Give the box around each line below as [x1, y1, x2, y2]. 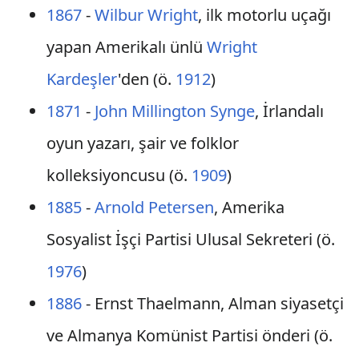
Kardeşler [46, 68, 118, 90]
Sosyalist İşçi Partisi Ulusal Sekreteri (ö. [46, 228, 335, 250]
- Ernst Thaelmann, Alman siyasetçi [81, 292, 344, 314]
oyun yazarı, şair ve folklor [46, 132, 239, 154]
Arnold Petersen [94, 196, 214, 218]
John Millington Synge [94, 100, 255, 122]
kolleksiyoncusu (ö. [46, 164, 192, 186]
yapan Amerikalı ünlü [46, 36, 207, 58]
